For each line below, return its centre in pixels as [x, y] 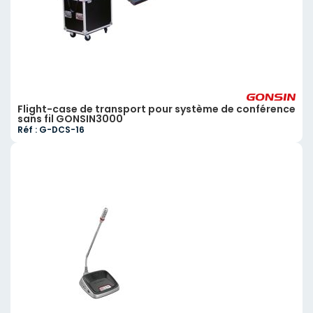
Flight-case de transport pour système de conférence [156, 109]
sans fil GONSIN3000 [70, 118]
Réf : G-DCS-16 [51, 129]
